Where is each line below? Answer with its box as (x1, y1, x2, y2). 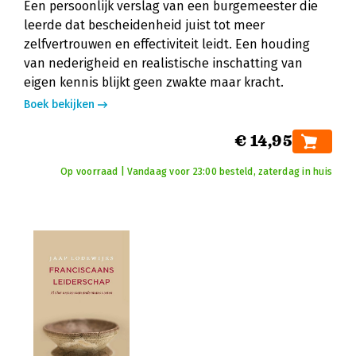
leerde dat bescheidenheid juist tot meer (24, 17, 265, 33)
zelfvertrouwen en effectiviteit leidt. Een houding (24, 37, 310, 52)
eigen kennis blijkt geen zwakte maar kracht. (24, 75, 284, 90)
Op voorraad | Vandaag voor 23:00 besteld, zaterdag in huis (60, 166, 332, 177)
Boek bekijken (24, 98, 95, 111)
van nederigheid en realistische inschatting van (24, 56, 303, 71)
